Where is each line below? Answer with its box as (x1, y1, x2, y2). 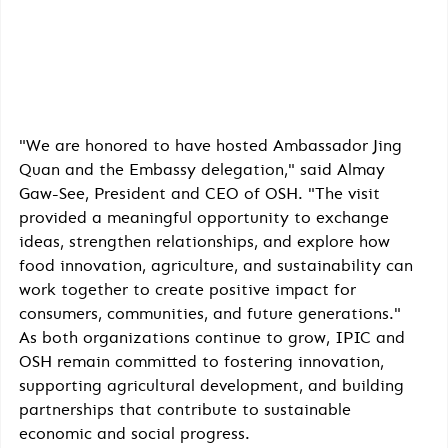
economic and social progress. (19, 424, 250, 444)
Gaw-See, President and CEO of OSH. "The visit (19, 184, 385, 204)
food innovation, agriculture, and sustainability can (19, 256, 418, 276)
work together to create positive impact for (19, 280, 361, 300)
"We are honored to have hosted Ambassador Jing (19, 136, 407, 156)
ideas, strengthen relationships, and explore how (19, 232, 395, 252)
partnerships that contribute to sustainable (19, 400, 356, 420)
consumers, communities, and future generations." (19, 304, 401, 324)
